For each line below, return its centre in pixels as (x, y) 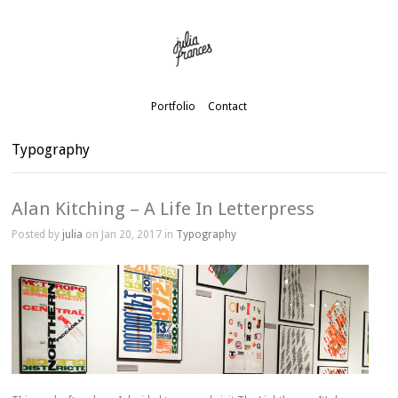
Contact (227, 107)
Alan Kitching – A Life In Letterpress (163, 209)
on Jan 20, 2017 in (130, 235)
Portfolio (173, 107)
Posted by (37, 235)
